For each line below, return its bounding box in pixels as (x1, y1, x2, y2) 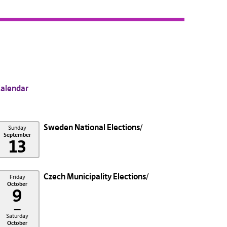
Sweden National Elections (43, 122, 140, 132)
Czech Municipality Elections (43, 171, 146, 181)
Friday (9, 173, 25, 180)
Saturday (6, 212, 29, 219)
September (4, 131, 31, 138)
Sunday (8, 124, 27, 131)
